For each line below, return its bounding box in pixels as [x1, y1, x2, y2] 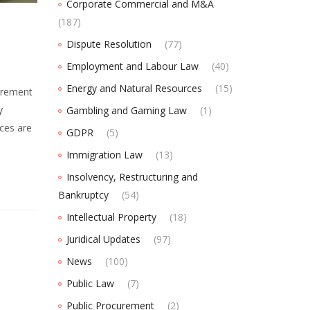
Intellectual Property [66, 210, 156, 224]
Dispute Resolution [66, 37, 152, 51]
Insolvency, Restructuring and [66, 170, 198, 184]
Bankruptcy [57, 188, 109, 202]
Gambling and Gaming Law [66, 104, 187, 118]
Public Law [66, 277, 114, 291]
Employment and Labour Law [66, 60, 199, 73]
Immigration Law [66, 148, 143, 162]
